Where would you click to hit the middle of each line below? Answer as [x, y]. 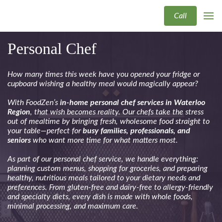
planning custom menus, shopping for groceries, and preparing [108, 169]
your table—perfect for [45, 131]
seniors [20, 140]
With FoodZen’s [34, 103]
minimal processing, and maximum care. [73, 206]
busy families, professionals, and [137, 131]
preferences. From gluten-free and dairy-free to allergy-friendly [110, 188]
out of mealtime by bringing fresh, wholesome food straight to [109, 122]
